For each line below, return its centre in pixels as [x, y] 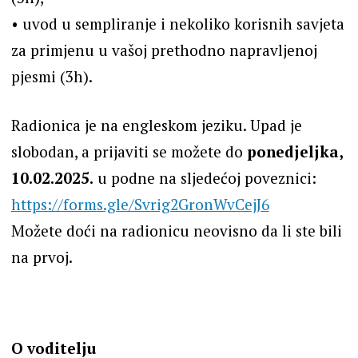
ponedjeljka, [294, 152]
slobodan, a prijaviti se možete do [129, 152]
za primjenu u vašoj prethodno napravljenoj [164, 50]
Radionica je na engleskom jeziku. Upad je [156, 125]
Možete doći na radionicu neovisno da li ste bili [176, 231]
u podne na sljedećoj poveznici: [205, 178]
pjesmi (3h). [52, 76]
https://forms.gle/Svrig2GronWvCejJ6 [140, 205]
